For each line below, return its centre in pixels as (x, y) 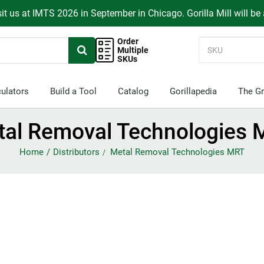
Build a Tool (73, 91)
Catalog (133, 91)
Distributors (76, 152)
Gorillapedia (193, 91)
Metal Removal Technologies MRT (177, 152)
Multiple (133, 50)
